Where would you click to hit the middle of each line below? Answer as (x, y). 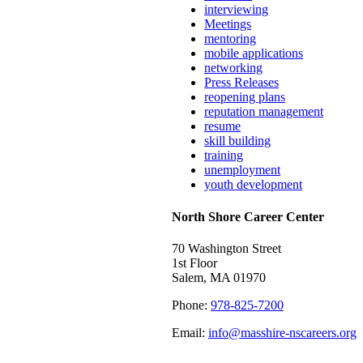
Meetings (228, 24)
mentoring (230, 39)
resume (222, 126)
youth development (253, 185)
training (224, 156)
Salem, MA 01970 (219, 277)
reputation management (264, 112)
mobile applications (254, 53)
